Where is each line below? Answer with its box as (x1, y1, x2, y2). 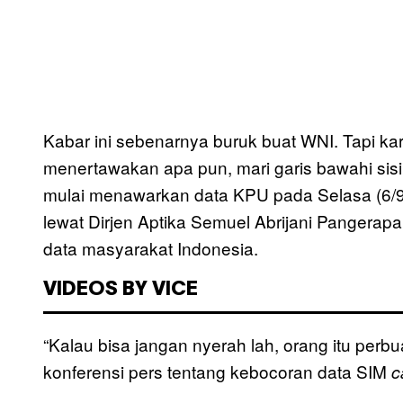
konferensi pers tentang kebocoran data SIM (43, 359, 391, 384)
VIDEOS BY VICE (43, 281, 198, 300)
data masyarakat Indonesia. (43, 236, 258, 261)
